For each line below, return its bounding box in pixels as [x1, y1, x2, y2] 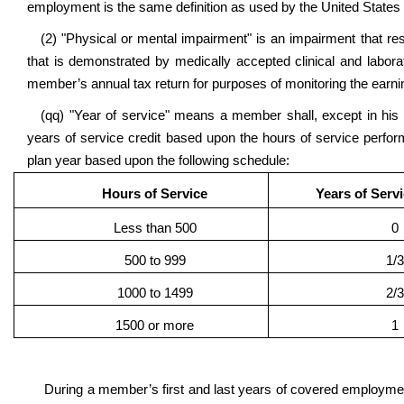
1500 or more [115, 318, 194, 333]
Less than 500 [113, 221, 197, 235]
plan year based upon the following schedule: [27, 153, 289, 168]
